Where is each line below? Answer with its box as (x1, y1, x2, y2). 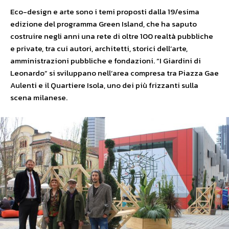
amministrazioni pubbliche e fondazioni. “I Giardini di (10, 54, 201, 66)
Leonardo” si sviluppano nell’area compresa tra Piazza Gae (10, 66, 219, 79)
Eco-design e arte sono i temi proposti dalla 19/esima (10, 5, 199, 17)
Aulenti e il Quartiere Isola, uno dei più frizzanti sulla (10, 79, 198, 91)
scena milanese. (10, 91, 67, 103)
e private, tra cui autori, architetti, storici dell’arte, (10, 42, 188, 54)
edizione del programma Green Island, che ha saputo (10, 17, 197, 30)
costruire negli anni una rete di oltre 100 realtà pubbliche (10, 30, 213, 42)
